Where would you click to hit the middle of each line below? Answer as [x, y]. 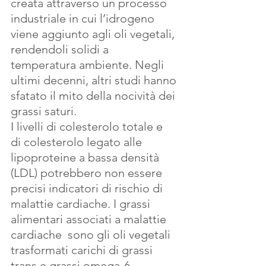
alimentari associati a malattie [90, 219]
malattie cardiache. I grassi [82, 204]
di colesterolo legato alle [78, 142]
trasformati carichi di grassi [83, 250]
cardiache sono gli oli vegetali [92, 235]
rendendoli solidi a [61, 50]
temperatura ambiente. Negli [89, 65]
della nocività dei [132, 96]
